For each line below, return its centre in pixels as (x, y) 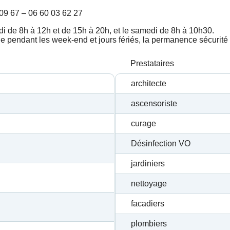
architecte (149, 84)
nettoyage (149, 184)
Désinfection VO (161, 144)
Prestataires (152, 64)
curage (143, 124)
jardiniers (148, 164)
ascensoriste (154, 104)
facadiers (148, 204)
